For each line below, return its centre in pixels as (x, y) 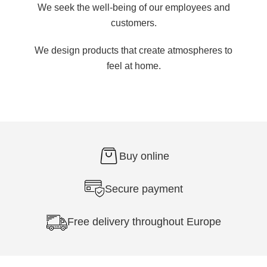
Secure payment (144, 189)
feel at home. (133, 66)
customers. (133, 23)
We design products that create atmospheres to (133, 50)
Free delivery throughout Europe (144, 221)
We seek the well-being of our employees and (133, 7)
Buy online (144, 156)
